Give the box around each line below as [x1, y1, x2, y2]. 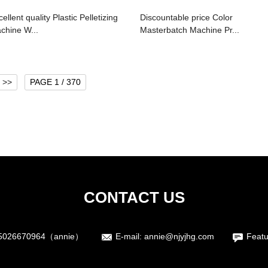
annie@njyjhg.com [144, 232, 214, 242]
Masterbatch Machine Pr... [140, 25, 239, 35]
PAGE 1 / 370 [30, 77, 81, 87]
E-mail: [115, 232, 144, 242]
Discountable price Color [140, 13, 233, 23]
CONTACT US [83, 188, 185, 207]
